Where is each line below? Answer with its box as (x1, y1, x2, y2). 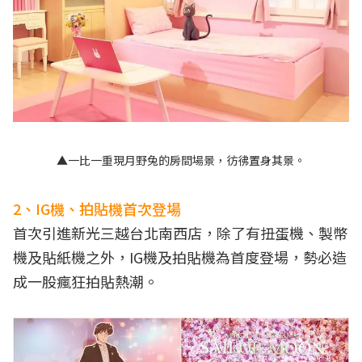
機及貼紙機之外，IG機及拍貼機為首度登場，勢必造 (13, 246, 347, 267)
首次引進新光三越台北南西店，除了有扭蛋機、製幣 (13, 221, 347, 243)
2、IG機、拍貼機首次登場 (13, 197, 181, 219)
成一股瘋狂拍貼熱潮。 (13, 270, 158, 292)
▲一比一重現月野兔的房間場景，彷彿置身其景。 (57, 151, 305, 168)
